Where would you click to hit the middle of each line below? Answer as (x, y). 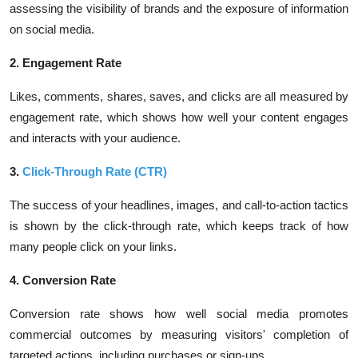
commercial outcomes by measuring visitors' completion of (179, 334)
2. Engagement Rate (66, 63)
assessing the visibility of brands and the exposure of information (179, 8)
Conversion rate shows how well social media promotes (179, 314)
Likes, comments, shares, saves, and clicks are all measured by (179, 96)
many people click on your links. (93, 247)
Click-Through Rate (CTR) (95, 171)
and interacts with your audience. (95, 138)
